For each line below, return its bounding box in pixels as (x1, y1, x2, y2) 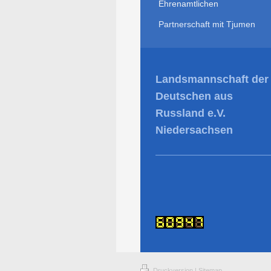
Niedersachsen (155, 124, 233, 137)
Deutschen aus (155, 90, 233, 103)
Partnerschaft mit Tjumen (158, 19, 255, 29)
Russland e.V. (155, 107, 226, 120)
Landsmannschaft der (155, 73, 269, 86)
